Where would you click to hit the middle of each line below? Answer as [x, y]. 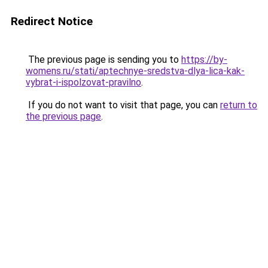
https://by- [204, 60]
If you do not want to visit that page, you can [123, 105]
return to [239, 105]
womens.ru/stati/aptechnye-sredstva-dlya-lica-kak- [135, 71]
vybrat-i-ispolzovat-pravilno [83, 82]
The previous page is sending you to [103, 60]
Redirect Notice [52, 21]
